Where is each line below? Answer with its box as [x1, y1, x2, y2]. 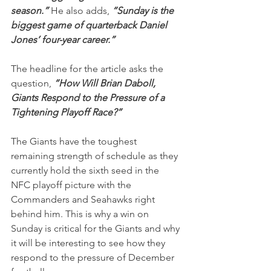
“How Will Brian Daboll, [54, 77, 158, 89]
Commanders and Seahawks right [11, 194, 157, 205]
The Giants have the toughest [11, 135, 139, 147]
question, [11, 77, 54, 89]
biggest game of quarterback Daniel [11, 19, 169, 31]
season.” [11, 5, 51, 16]
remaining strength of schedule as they [11, 150, 180, 162]
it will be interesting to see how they [11, 237, 168, 249]
